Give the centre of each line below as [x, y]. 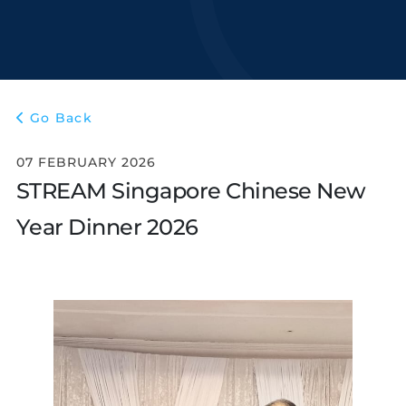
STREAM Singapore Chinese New [191, 191]
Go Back [61, 118]
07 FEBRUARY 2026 [86, 162]
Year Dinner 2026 [107, 227]
